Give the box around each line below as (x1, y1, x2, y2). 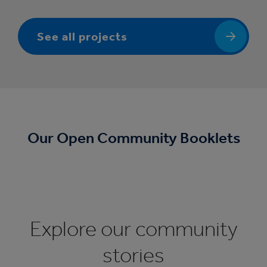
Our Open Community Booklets (27, 129, 240, 148)
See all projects (37, 29, 128, 44)
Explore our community (29, 216, 238, 242)
